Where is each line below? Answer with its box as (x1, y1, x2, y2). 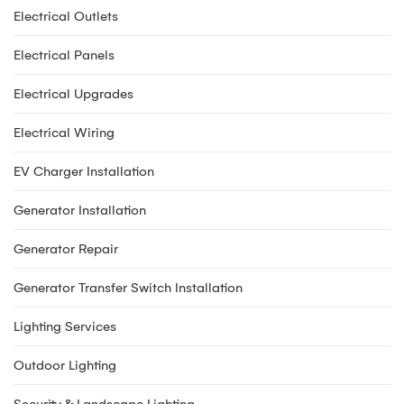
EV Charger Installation (14, 163, 154, 179)
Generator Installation (14, 202, 146, 218)
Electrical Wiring (14, 124, 115, 141)
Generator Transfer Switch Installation (14, 280, 243, 296)
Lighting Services (14, 318, 116, 335)
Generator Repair (14, 241, 118, 257)
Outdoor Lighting (14, 357, 116, 373)
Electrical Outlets (14, 8, 118, 24)
